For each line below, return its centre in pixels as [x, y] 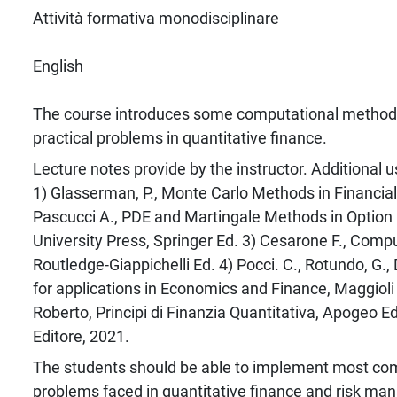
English [58, 66]
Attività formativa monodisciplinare [156, 18]
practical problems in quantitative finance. [179, 137]
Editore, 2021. [81, 336]
